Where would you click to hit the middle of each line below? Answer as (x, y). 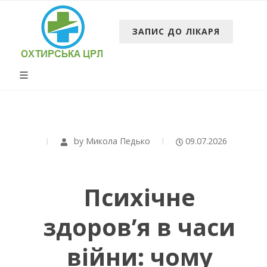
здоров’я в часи (139, 226)
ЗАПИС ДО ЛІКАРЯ (176, 32)
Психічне (139, 197)
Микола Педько (118, 141)
